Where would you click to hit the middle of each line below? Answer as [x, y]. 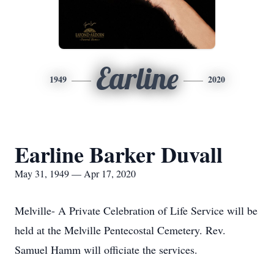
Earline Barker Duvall [119, 154]
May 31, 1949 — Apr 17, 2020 [75, 173]
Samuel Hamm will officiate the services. [106, 250]
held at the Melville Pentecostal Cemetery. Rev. [120, 230]
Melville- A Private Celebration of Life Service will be [136, 210]
